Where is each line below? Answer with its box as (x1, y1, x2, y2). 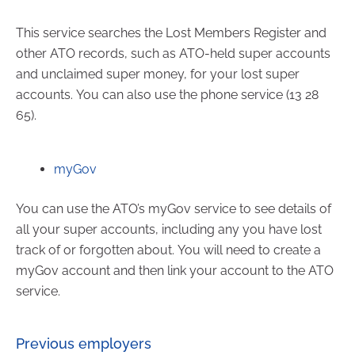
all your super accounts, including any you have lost (16, 221, 322, 237)
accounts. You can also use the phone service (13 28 (16, 86, 319, 102)
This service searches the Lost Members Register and (16, 25, 326, 40)
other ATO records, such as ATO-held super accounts (16, 45, 330, 61)
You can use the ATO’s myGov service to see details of (16, 200, 331, 216)
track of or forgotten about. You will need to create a (16, 242, 321, 258)
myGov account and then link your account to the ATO (16, 262, 334, 278)
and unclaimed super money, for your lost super (16, 66, 300, 82)
